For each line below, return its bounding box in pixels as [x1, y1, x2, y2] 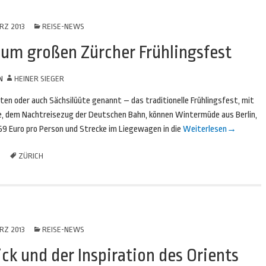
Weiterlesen [181, 124, 227, 134]
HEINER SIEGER [14, 74, 64, 83]
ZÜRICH [18, 151, 43, 160]
